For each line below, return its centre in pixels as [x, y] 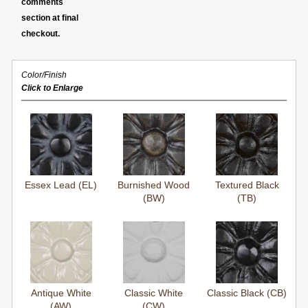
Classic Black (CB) [247, 293]
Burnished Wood [154, 185]
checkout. [41, 34]
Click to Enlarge [52, 88]
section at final [50, 18]
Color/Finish [44, 75]
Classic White [154, 293]
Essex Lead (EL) [61, 185]
